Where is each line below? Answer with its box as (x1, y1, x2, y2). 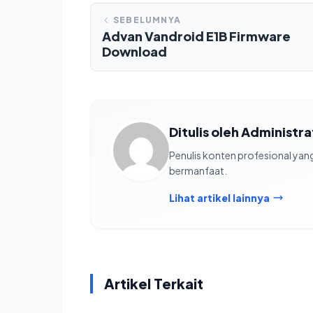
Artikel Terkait (104, 275, 203, 293)
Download (102, 43, 167, 60)
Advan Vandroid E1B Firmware (102, 28, 291, 45)
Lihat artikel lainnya (169, 191, 270, 205)
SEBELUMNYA (113, 15, 181, 26)
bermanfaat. (169, 164, 227, 177)
